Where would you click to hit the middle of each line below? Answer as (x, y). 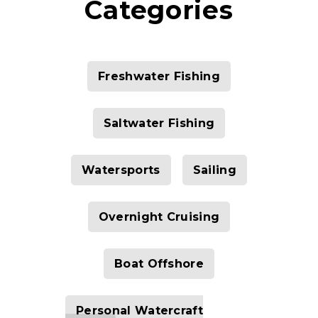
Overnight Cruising (159, 217)
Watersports (121, 170)
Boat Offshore (159, 264)
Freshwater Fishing (159, 76)
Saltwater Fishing (159, 123)
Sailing (214, 170)
